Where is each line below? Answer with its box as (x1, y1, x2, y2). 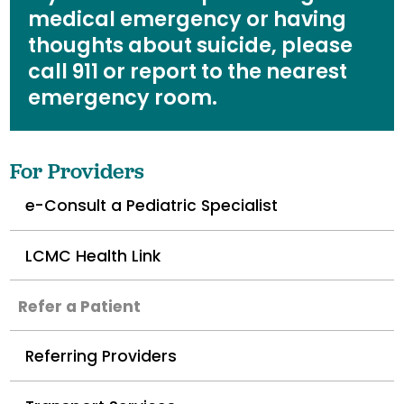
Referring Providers (25, 345, 178, 368)
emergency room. (28, 82, 218, 112)
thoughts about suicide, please (28, 30, 353, 60)
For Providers (10, 157, 145, 184)
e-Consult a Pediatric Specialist (25, 195, 279, 217)
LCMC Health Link (25, 244, 161, 267)
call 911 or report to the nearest (28, 56, 348, 86)
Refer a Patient (17, 295, 141, 317)
